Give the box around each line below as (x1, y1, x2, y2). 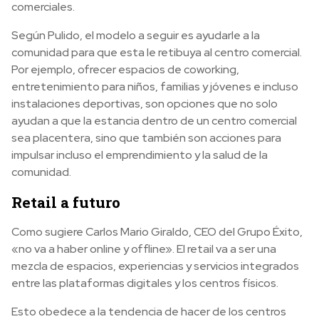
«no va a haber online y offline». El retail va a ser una (11, 241, 276, 257)
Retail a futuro (11, 192, 120, 213)
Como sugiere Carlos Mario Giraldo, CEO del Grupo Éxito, (11, 224, 303, 240)
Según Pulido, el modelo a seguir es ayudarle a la (11, 28, 260, 43)
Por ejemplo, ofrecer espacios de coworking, (11, 62, 239, 78)
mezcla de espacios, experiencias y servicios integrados (11, 258, 299, 274)
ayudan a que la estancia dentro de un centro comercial (11, 113, 297, 129)
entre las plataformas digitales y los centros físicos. (11, 276, 278, 291)
